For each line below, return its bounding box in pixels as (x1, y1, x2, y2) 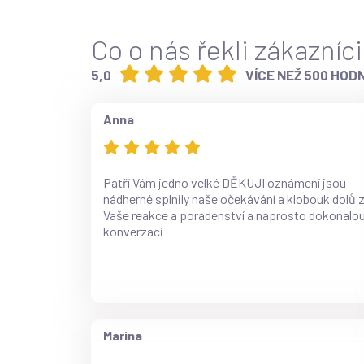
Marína (103, 327, 142, 343)
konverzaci (103, 223, 163, 239)
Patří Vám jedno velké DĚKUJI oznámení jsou (103, 174, 346, 190)
